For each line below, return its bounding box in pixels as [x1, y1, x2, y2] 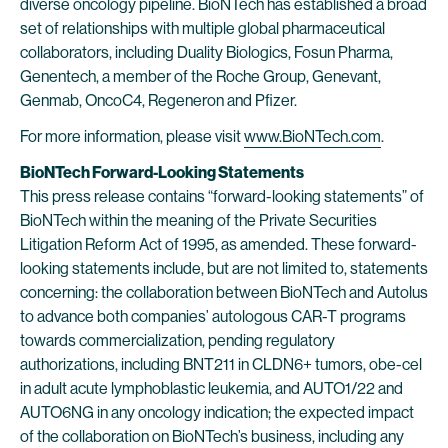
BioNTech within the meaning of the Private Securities [20, 211, 377, 230]
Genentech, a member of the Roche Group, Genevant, [20, 67, 381, 86]
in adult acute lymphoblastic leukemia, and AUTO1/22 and [20, 379, 403, 398]
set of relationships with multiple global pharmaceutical [20, 19, 385, 38]
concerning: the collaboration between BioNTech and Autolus [20, 283, 428, 302]
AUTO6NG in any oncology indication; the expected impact [20, 403, 414, 422]
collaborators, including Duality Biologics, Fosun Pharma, [20, 43, 393, 62]
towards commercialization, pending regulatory [20, 331, 335, 350]
